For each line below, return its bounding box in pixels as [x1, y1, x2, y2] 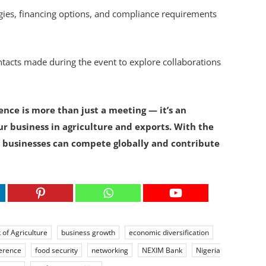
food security [35, 245, 78, 255]
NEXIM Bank [142, 245, 182, 255]
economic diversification [129, 227, 209, 237]
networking [91, 245, 128, 255]
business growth [61, 227, 115, 237]
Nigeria [196, 245, 220, 255]
